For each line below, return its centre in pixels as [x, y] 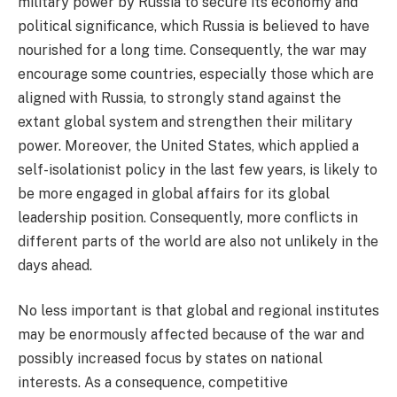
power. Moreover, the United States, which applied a [188, 145]
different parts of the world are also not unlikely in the [198, 241]
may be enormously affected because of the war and [191, 335]
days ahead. [55, 265]
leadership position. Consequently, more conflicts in [188, 217]
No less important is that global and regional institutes [198, 311]
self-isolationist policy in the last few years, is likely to [198, 169]
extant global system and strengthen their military [185, 121]
